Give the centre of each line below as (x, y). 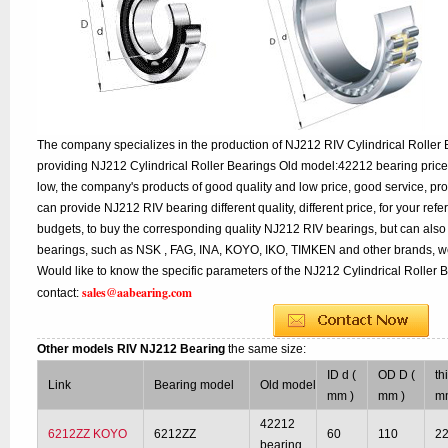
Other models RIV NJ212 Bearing (133, 349)
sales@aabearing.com (137, 292)
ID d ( (342, 375)
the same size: (267, 349)
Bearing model (194, 385)
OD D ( (397, 375)
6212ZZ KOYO (88, 434)
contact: (60, 293)
